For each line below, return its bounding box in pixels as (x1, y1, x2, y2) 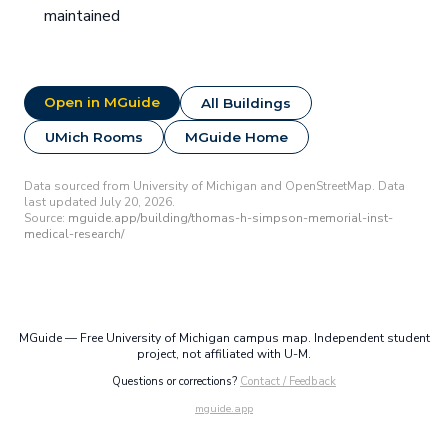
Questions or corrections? (112, 374, 240, 390)
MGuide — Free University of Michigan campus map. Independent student (18, 330, 430, 347)
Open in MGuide (44, 94, 160, 111)
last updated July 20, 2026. (24, 194, 175, 211)
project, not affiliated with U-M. (137, 346, 311, 363)
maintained (44, 5, 120, 28)
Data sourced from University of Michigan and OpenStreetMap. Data (24, 178, 405, 195)
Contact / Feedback (240, 374, 336, 390)
